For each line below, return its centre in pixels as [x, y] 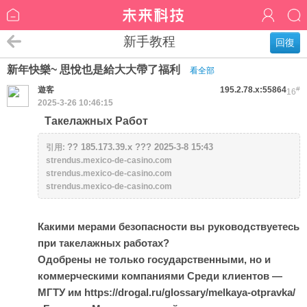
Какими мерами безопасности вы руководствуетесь [169, 226]
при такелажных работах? [103, 243]
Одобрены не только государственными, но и [154, 259]
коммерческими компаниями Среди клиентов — [160, 276]
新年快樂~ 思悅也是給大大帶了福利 [95, 70]
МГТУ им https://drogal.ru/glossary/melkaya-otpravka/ [167, 292]
